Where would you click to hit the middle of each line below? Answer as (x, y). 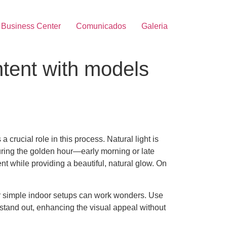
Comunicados (101, 26)
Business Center (31, 26)
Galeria (155, 26)
